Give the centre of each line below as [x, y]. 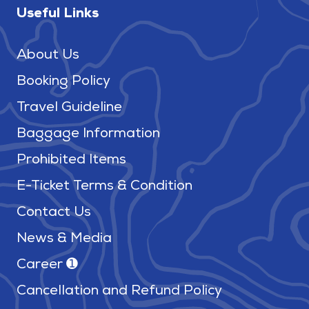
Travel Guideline [69, 108]
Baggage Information [88, 134]
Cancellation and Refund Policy [119, 291]
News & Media [64, 239]
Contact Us [53, 213]
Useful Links [57, 14]
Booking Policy [63, 82]
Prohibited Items [71, 160]
